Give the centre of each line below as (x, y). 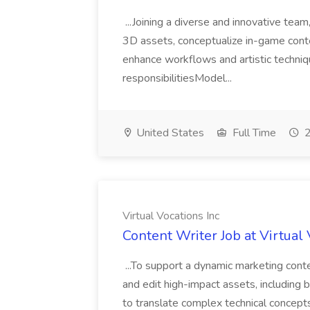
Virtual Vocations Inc (171, 216)
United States (169, 133)
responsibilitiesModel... (179, 78)
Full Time (253, 133)
